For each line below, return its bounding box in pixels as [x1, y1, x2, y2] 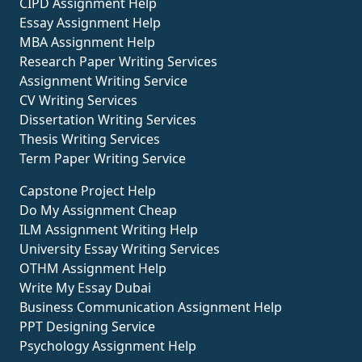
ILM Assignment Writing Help [19, 221, 198, 239]
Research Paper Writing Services [19, 53, 217, 71]
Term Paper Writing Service [19, 149, 186, 168]
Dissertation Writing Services [19, 111, 196, 129]
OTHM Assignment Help [19, 259, 166, 278]
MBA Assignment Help [19, 33, 155, 52]
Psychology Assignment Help [19, 337, 196, 356]
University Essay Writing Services [19, 240, 220, 259]
